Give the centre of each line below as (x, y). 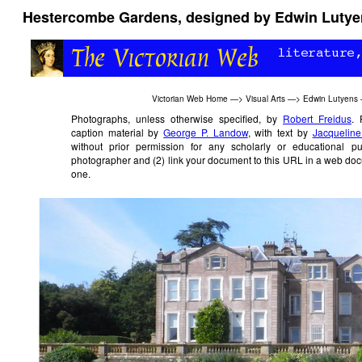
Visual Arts (265, 98)
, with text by (280, 132)
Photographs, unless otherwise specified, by (177, 118)
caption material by (118, 132)
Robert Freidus (317, 118)
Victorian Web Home (190, 98)
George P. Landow (206, 132)
